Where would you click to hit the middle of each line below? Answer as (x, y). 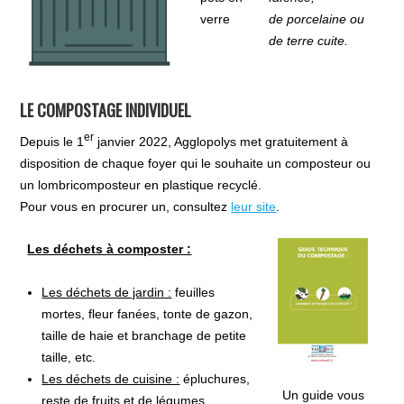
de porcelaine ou (317, 19)
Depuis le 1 (52, 141)
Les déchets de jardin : (107, 292)
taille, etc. (69, 357)
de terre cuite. (309, 41)
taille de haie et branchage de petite (144, 335)
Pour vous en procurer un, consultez (126, 206)
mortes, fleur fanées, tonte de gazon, (147, 313)
